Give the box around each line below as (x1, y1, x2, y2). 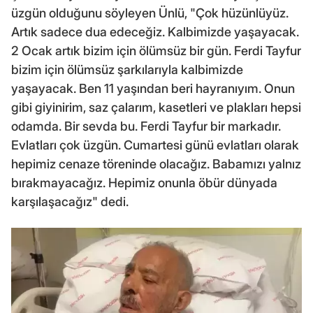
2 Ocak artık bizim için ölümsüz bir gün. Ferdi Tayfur (11, 43, 301, 59)
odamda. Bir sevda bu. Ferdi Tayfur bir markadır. (11, 119, 281, 134)
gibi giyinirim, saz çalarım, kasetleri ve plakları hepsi (11, 100, 301, 115)
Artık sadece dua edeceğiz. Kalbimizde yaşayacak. (11, 24, 299, 40)
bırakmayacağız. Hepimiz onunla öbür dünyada (11, 175, 277, 191)
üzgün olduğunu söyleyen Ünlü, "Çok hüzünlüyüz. (11, 6, 289, 21)
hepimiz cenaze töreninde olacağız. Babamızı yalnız (11, 156, 301, 172)
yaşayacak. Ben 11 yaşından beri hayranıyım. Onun (11, 81, 295, 96)
